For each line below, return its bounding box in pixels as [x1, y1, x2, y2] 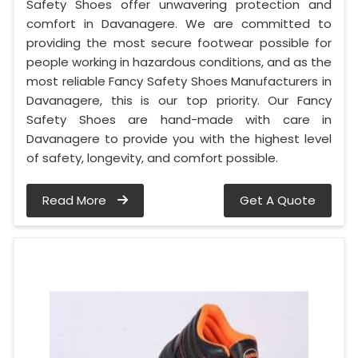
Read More [42, 191, 109, 209]
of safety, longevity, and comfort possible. [26, 149, 278, 166]
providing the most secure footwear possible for [26, 34, 332, 51]
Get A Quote [240, 191, 316, 209]
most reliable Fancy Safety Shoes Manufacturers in [26, 72, 332, 89]
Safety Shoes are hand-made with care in [26, 110, 332, 128]
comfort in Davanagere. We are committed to [26, 14, 332, 32]
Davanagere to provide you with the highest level [26, 129, 332, 147]
